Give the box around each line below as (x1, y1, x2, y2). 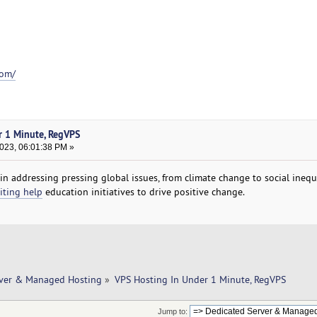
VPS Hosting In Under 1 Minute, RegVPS (115, 273, 286, 287)
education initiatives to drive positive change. (42, 185, 245, 199)
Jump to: (157, 306, 188, 316)
